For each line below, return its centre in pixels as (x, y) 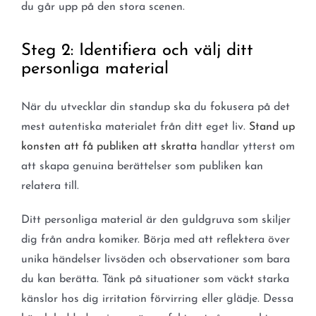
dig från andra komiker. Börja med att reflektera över (155, 239)
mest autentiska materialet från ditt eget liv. (135, 127)
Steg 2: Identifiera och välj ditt (137, 51)
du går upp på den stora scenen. (103, 7)
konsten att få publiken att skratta (109, 146)
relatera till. (50, 186)
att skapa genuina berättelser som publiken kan (142, 166)
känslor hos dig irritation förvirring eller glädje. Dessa (157, 299)
